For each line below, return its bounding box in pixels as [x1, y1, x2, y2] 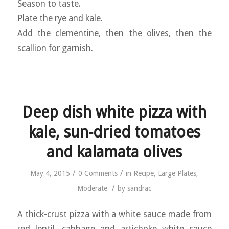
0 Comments [78, 169, 118, 177]
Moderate [77, 184, 108, 192]
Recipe [133, 169, 154, 177]
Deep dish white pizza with [22, 103, 207, 121]
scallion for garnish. [17, 43, 93, 54]
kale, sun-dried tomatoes [28, 123, 201, 141]
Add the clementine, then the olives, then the [17, 28, 212, 39]
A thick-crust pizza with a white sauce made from [17, 209, 212, 220]
